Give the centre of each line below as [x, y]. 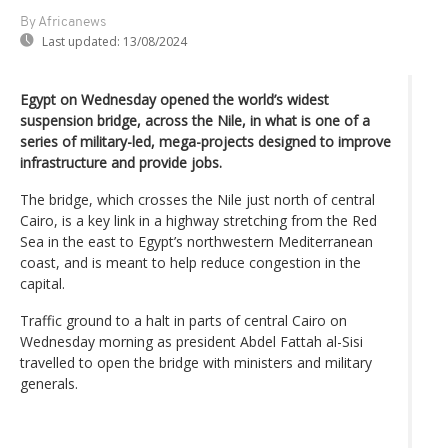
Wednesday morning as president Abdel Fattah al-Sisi [191, 341]
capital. [42, 283]
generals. [49, 383]
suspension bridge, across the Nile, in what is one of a [195, 120]
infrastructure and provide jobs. [121, 162]
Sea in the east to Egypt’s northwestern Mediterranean [196, 241]
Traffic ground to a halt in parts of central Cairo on [183, 320]
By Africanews [63, 22]
